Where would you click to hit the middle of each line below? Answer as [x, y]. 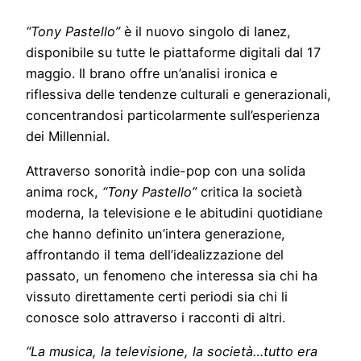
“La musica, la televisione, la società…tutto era [172, 351]
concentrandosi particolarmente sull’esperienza [173, 116]
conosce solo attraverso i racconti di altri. [156, 317]
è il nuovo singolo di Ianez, [205, 32]
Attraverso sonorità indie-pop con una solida [166, 170]
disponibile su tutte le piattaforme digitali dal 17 [173, 53]
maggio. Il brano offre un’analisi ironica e [151, 74]
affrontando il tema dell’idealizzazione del [155, 254]
